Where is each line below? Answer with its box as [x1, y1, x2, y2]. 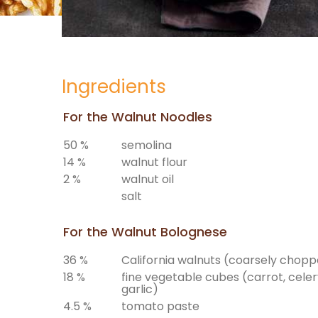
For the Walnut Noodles [63, 108, 212, 126]
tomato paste [121, 298, 199, 315]
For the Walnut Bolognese [63, 223, 227, 241]
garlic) [121, 281, 158, 298]
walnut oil [121, 171, 174, 188]
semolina [121, 137, 172, 154]
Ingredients [62, 74, 166, 99]
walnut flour [121, 154, 187, 171]
